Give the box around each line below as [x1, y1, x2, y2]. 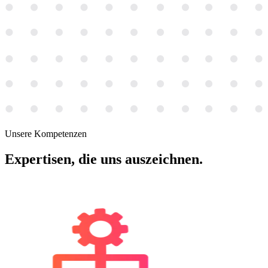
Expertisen [5, 151, 71, 167]
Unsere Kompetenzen [5, 128, 87, 139]
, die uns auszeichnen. [71, 151, 203, 167]
